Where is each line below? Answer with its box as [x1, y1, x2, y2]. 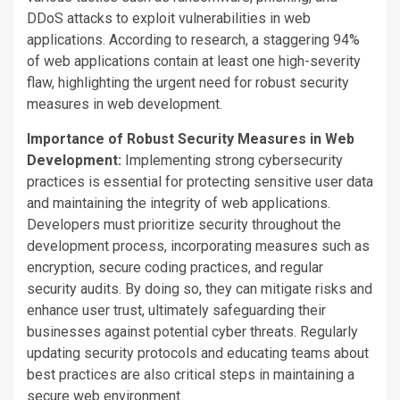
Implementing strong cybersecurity [121, 151, 343, 169]
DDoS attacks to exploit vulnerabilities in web [27, 9, 311, 27]
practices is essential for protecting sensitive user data [27, 172, 373, 190]
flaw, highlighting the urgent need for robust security [27, 73, 349, 91]
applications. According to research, [27, 30, 252, 48]
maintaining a [270, 365, 354, 383]
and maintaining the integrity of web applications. [27, 194, 330, 212]
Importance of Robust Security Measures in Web [27, 129, 354, 147]
